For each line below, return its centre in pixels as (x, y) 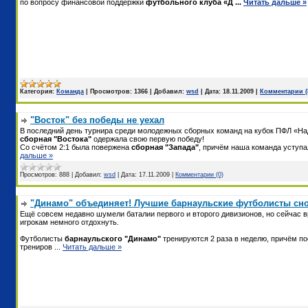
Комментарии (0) (199, 174)
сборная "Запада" (165, 147)
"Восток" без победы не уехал (97, 120)
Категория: (37, 91)
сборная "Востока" (57, 139)
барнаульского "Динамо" (113, 238)
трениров (37, 246)
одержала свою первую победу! (149, 139)
